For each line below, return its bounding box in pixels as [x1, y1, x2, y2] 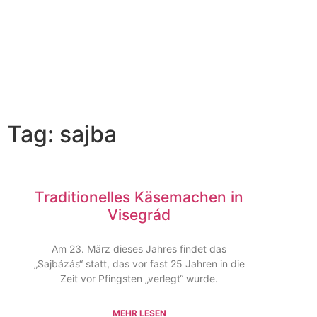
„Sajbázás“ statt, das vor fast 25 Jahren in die [33, 258, 245, 270]
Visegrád [108, 206, 171, 224]
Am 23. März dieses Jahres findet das [52, 243, 227, 255]
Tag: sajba [7, 120, 117, 148]
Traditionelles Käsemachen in [35, 188, 244, 206]
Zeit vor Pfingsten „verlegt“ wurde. [60, 272, 219, 284]
